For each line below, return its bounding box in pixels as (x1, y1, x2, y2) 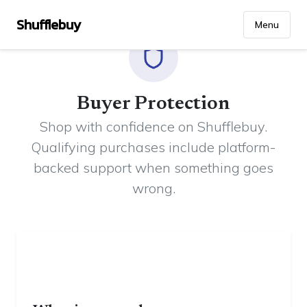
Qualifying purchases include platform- (32, 138, 275, 156)
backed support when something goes (34, 159, 273, 176)
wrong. (132, 180, 175, 197)
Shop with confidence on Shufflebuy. (40, 118, 267, 135)
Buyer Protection (77, 95, 230, 114)
